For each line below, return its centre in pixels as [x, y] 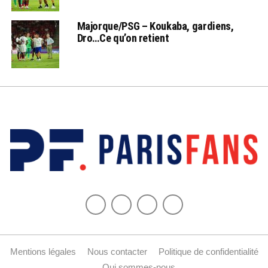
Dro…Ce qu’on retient [123, 38]
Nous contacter [117, 251]
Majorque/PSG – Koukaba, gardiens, [155, 26]
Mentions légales [43, 251]
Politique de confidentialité [208, 251]
